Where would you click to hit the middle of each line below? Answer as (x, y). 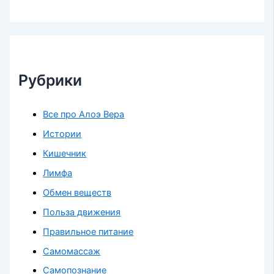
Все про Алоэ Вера (84, 114)
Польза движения (82, 212)
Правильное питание (88, 231)
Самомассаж (72, 251)
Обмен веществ (77, 192)
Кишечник (65, 153)
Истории (62, 134)
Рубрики (50, 80)
